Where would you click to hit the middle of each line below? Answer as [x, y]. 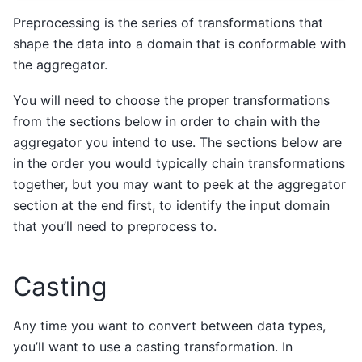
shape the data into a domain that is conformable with [179, 43]
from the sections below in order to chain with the [166, 121]
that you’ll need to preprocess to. [115, 226]
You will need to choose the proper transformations [171, 100]
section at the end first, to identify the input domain [171, 205]
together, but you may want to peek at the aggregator [179, 184]
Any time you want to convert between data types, [169, 325]
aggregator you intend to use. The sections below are [177, 142]
